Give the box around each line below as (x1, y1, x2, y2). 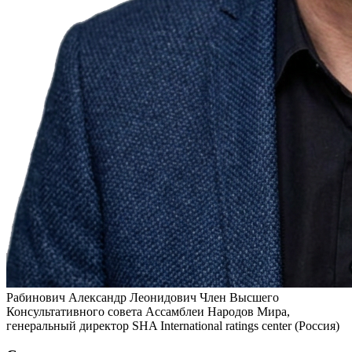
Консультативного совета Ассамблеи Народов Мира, (6, 304, 290, 318)
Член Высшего (200, 290, 279, 304)
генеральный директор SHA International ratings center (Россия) (6, 318, 339, 332)
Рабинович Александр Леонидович (6, 290, 200, 304)
